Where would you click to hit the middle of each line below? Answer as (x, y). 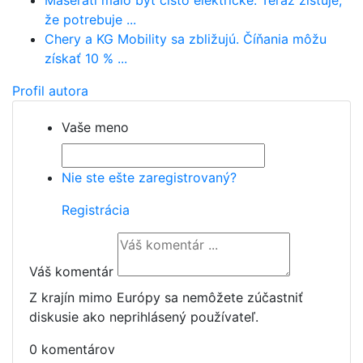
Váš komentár (71, 271)
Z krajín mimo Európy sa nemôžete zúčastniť (166, 297)
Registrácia (96, 210)
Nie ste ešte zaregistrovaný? (149, 177)
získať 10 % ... (86, 58)
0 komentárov (72, 349)
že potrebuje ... (90, 19)
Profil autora (50, 91)
